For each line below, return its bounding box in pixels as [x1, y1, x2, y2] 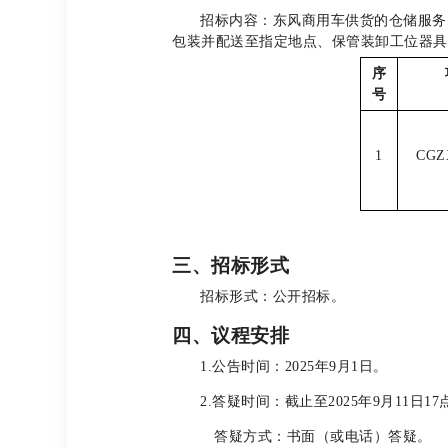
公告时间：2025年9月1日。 [212, 359, 388, 374]
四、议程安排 [172, 325, 290, 346]
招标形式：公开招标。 [200, 289, 346, 304]
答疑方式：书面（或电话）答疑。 [214, 429, 432, 444]
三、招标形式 [172, 255, 290, 276]
